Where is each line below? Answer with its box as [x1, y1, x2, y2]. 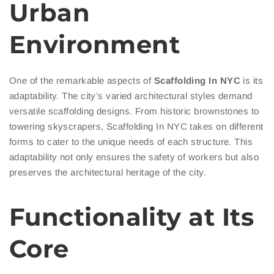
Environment [9, 29, 180, 60]
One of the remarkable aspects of [9, 75, 154, 86]
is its [240, 75, 264, 86]
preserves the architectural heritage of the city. [9, 167, 207, 178]
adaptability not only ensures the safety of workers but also [9, 152, 259, 163]
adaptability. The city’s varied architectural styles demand [9, 91, 253, 102]
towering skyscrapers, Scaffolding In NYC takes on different [9, 121, 264, 132]
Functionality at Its [9, 202, 254, 232]
